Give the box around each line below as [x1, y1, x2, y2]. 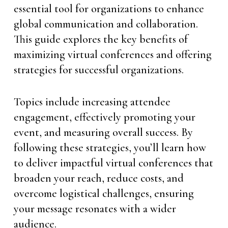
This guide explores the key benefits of [13, 33, 188, 46]
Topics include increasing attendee [13, 95, 170, 108]
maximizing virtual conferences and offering [13, 48, 212, 61]
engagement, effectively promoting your [13, 110, 195, 124]
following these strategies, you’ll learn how [13, 141, 206, 154]
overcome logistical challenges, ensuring [13, 187, 194, 200]
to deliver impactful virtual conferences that [13, 156, 213, 169]
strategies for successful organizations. [13, 63, 184, 76]
